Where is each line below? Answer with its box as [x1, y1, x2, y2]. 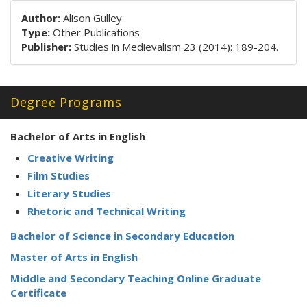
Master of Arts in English [10, 250, 138, 264]
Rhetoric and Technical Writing [27, 204, 186, 218]
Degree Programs [10, 94, 122, 110]
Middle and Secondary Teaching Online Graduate [10, 271, 261, 285]
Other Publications [53, 25, 140, 39]
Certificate [10, 286, 66, 299]
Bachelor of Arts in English [10, 130, 145, 143]
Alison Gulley [63, 11, 122, 25]
